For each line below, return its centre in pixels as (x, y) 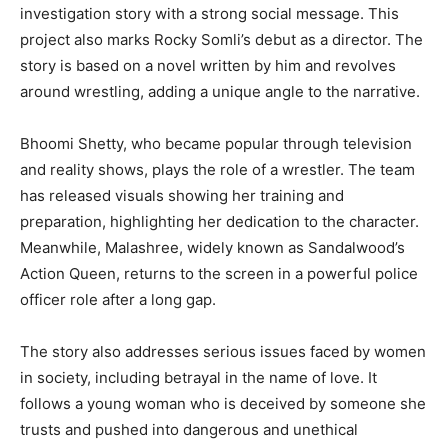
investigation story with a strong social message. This (209, 14)
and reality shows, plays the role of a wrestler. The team (217, 170)
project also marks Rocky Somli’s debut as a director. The (221, 40)
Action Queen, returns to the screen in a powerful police (219, 274)
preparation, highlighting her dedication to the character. (219, 222)
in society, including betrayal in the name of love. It (198, 378)
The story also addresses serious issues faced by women (223, 352)
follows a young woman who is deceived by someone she (223, 404)
